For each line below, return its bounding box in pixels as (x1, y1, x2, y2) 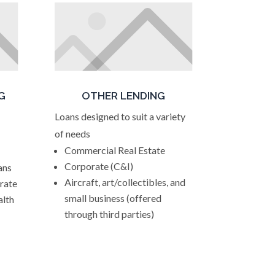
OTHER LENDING (82, 90, 166, 102)
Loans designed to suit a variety (55, 110, 186, 122)
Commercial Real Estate (64, 144, 166, 156)
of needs (55, 128, 91, 139)
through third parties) (64, 208, 155, 220)
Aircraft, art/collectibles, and (64, 176, 186, 188)
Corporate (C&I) (64, 160, 134, 172)
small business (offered (64, 192, 162, 204)
